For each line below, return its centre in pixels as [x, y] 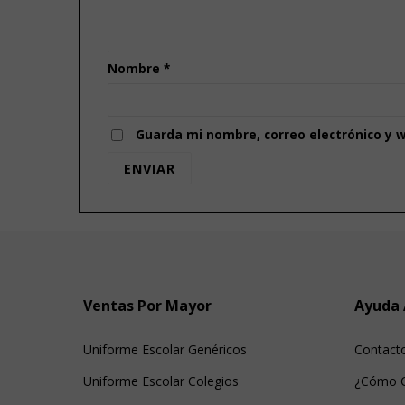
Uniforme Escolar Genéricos [165, 350]
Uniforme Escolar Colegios [161, 381]
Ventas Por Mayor [147, 306]
